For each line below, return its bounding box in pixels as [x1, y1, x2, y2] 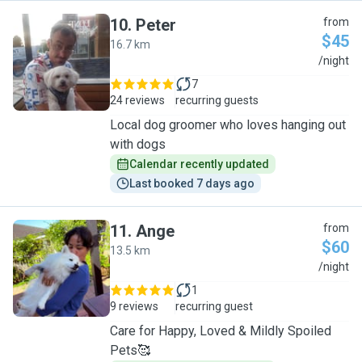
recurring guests [175, 94, 259, 107]
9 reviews [110, 300, 158, 313]
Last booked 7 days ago [129, 177, 255, 190]
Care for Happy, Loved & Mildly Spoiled [110, 323, 331, 339]
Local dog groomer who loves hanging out [110, 117, 346, 133]
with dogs [110, 137, 166, 152]
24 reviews [110, 94, 165, 107]
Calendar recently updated [129, 158, 269, 170]
